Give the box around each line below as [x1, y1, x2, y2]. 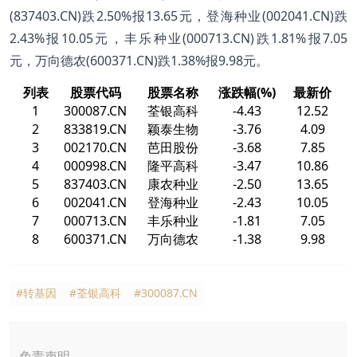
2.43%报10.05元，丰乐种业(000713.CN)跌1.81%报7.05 [10, 29, 347, 47]
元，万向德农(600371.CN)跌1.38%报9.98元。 [10, 51, 269, 69]
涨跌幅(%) [218, 83, 276, 101]
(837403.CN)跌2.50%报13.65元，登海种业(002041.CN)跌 [10, 6, 347, 25]
